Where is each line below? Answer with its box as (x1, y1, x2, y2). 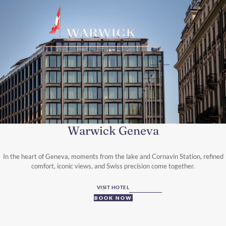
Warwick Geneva (67, 123, 159, 138)
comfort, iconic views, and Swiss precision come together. (31, 161, 195, 170)
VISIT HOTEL (96, 184, 130, 190)
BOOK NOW (94, 194, 132, 201)
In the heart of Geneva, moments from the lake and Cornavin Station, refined (3, 152, 223, 160)
